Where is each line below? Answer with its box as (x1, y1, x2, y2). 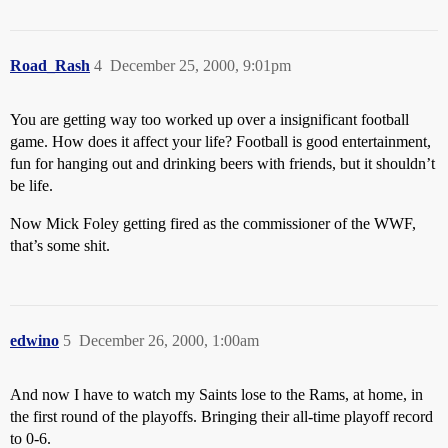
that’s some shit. (10, 237, 110, 254)
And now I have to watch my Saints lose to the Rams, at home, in (10, 386, 423, 403)
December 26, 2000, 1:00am (79, 332, 259, 349)
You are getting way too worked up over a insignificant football (10, 111, 409, 128)
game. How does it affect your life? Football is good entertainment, (10, 133, 431, 150)
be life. (10, 177, 53, 194)
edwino (10, 332, 59, 349)
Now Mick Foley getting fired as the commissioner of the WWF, (10, 215, 416, 232)
